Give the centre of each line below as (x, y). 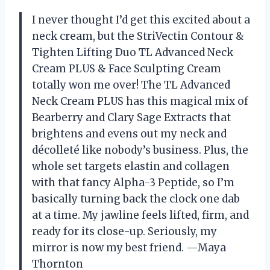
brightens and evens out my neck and (129, 133)
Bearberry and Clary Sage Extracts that (131, 117)
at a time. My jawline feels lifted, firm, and (140, 215)
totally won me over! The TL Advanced (131, 85)
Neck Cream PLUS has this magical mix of (140, 101)
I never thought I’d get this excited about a (141, 20)
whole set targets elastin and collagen (131, 166)
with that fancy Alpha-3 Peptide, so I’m (133, 182)
